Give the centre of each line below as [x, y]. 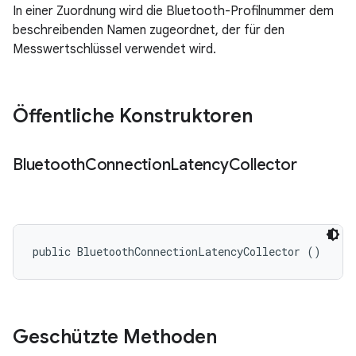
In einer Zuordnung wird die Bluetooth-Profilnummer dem [173, 11]
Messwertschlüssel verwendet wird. [114, 49]
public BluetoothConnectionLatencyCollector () [177, 252]
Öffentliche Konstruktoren [133, 116]
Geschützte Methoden [115, 337]
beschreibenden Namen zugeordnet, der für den [149, 30]
